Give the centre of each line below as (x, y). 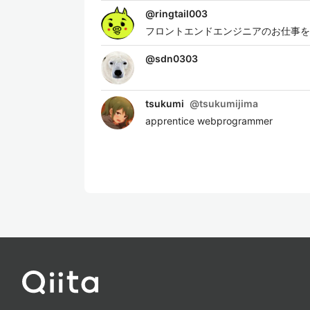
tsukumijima (229, 103)
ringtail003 (181, 13)
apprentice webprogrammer (209, 121)
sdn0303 (176, 58)
